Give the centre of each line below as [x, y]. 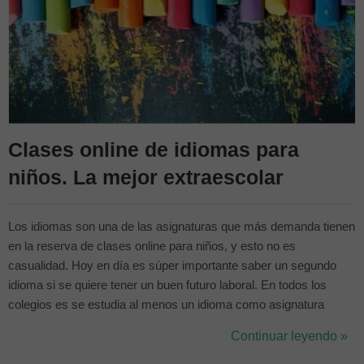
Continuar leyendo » [289, 336]
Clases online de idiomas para [154, 149]
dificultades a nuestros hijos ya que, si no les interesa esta [162, 344]
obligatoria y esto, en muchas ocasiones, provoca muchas [162, 324]
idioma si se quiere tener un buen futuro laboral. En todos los [167, 285]
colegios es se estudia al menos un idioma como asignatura [166, 305]
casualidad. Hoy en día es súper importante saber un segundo [172, 266]
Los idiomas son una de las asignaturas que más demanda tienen [182, 227]
